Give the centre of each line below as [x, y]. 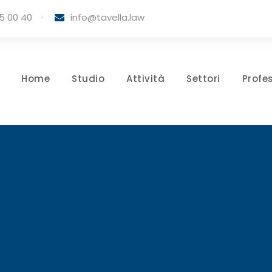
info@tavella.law [107, 17]
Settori [203, 79]
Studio [88, 79]
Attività [145, 79]
